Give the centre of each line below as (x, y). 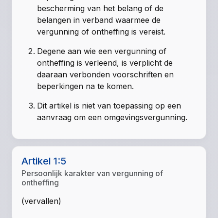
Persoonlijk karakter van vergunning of (92, 173)
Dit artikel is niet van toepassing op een (109, 105)
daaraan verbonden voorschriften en (106, 74)
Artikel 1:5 (44, 161)
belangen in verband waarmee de (99, 20)
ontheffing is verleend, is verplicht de (105, 63)
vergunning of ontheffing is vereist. (101, 31)
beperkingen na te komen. (86, 86)
